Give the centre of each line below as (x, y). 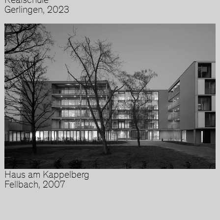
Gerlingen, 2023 (37, 11)
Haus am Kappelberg (47, 176)
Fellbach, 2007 (34, 186)
